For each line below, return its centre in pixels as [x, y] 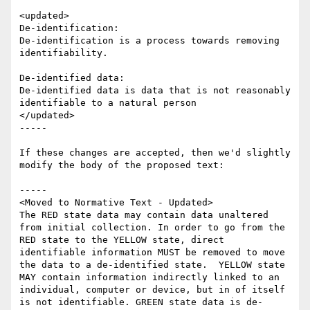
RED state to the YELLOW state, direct [122, 240]
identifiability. [64, 53]
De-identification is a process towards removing [149, 41]
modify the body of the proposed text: [122, 165]
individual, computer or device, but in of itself [152, 290]
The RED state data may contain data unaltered [144, 215]
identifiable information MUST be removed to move [152, 253]
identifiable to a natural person [108, 103]
